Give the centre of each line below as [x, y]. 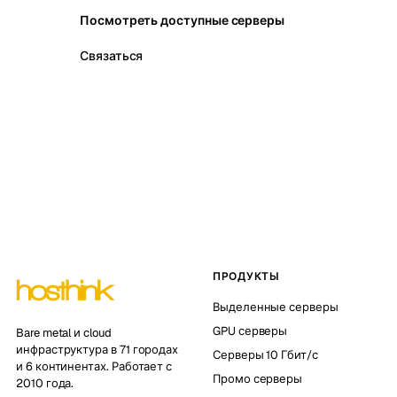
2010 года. [45, 383]
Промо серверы [258, 379]
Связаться [112, 55]
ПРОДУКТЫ [246, 276]
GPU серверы [250, 331]
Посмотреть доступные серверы [183, 20]
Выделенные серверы [276, 307]
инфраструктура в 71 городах [97, 350]
